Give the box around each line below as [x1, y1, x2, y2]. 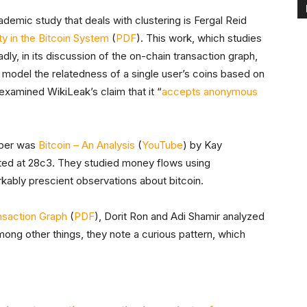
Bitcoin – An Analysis [38, 138, 135, 151]
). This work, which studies [136, 32, 262, 45]
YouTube [142, 138, 183, 151]
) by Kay [183, 138, 222, 151]
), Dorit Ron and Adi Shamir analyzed [95, 210, 265, 223]
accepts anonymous [162, 85, 258, 98]
